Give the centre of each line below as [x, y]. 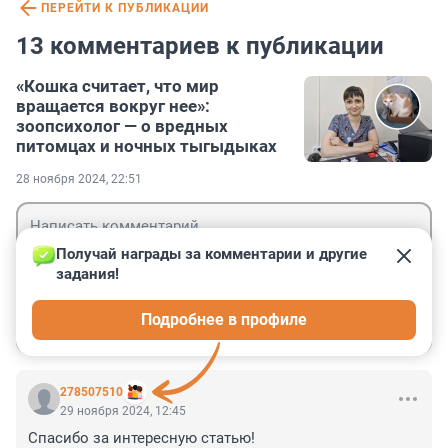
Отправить [365, 324]
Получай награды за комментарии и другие [213, 254]
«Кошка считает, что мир [117, 86]
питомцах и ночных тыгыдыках [146, 146]
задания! [87, 274]
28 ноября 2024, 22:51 [79, 179]
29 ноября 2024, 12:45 [123, 411]
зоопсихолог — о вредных [122, 126]
